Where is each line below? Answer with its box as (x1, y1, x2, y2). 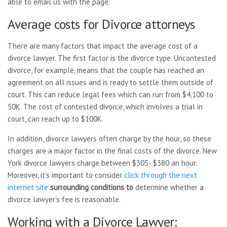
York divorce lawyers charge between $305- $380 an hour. (8, 158, 197, 168)
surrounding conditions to (50, 182, 133, 192)
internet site (8, 182, 48, 192)
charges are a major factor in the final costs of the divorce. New (8, 146, 217, 156)
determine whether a (133, 182, 204, 192)
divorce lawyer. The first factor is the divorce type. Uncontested (8, 53, 216, 63)
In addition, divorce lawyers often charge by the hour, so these (8, 134, 211, 143)
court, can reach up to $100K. (8, 114, 103, 124)
